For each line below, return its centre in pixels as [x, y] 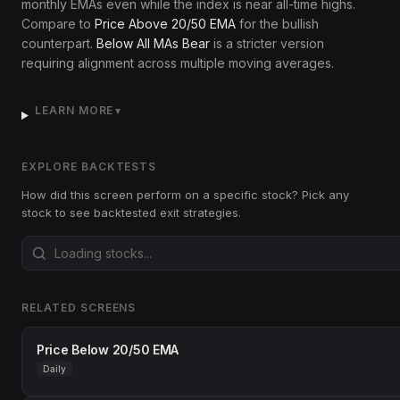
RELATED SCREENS [79, 308]
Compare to [58, 24]
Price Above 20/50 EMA [165, 24]
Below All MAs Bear [153, 43]
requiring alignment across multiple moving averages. [178, 63]
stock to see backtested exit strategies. [131, 212]
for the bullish [277, 24]
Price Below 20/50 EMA [108, 350]
